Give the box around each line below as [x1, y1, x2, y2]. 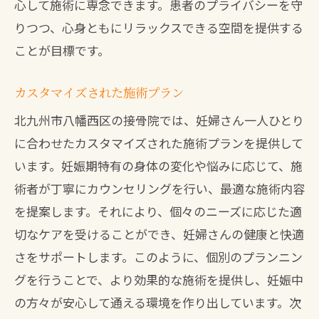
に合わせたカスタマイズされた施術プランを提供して [14, 134, 303, 152]
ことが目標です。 [14, 41, 110, 59]
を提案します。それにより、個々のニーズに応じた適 [14, 202, 302, 220]
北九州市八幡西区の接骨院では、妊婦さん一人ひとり [14, 111, 304, 129]
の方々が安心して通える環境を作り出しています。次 [14, 293, 301, 311]
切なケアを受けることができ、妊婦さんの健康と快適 [14, 225, 304, 243]
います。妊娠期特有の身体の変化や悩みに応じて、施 [14, 157, 303, 174]
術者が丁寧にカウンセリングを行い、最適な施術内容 [14, 179, 305, 197]
